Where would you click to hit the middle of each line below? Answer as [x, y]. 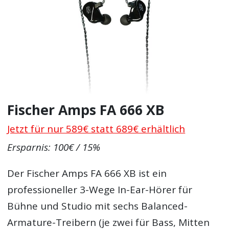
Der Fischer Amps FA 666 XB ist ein [87, 174]
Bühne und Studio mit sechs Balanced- [98, 206]
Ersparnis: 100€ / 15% [54, 147]
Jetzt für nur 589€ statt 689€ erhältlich [96, 129]
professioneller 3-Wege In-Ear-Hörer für [100, 190]
